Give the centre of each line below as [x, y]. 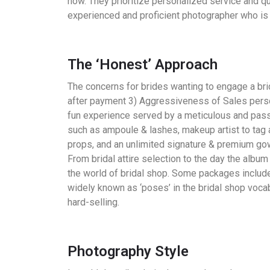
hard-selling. [93, 202]
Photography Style [128, 252]
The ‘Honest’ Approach [143, 65]
